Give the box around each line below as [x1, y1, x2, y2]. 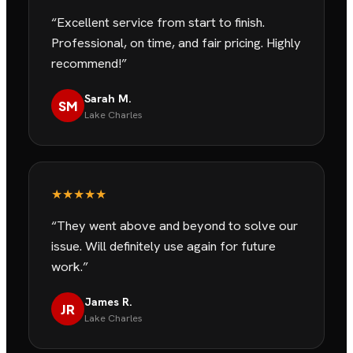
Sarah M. [84, 90, 132, 106]
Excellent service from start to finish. [57, 13, 265, 31]
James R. [84, 293, 132, 309]
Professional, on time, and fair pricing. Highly [51, 33, 301, 51]
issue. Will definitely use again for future [51, 236, 276, 255]
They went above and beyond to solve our [57, 216, 298, 234]
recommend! [51, 54, 121, 72]
